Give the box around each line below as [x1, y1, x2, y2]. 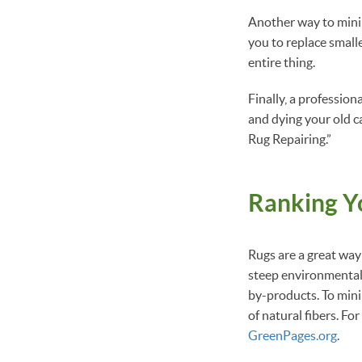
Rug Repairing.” [248, 131, 331, 146]
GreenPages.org [248, 327, 337, 343]
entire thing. [248, 54, 315, 69]
